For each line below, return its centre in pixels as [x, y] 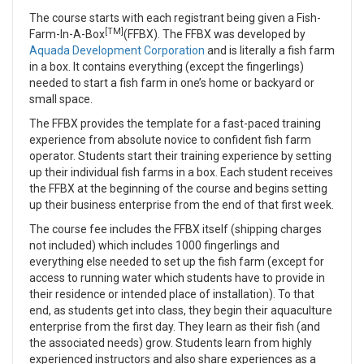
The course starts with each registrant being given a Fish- [175, 18]
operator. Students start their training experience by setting [180, 156]
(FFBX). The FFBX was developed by [214, 34]
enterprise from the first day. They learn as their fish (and [175, 327]
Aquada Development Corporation [117, 50]
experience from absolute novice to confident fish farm [170, 140]
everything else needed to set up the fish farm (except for [177, 262]
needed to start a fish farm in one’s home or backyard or [172, 83]
